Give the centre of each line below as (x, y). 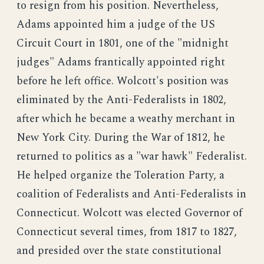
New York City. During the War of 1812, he (121, 138)
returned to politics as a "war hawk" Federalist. (132, 156)
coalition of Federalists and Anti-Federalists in (131, 194)
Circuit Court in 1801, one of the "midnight (123, 43)
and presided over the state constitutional (119, 251)
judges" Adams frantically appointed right (121, 62)
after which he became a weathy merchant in (126, 119)
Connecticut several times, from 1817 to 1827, (127, 232)
